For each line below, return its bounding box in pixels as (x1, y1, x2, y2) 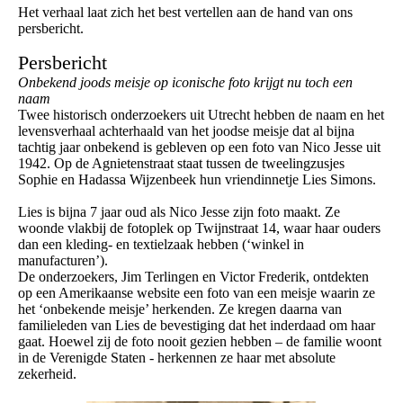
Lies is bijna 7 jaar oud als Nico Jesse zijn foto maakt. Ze (18, 204, 340, 220)
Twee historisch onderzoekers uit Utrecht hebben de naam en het (18, 107, 384, 123)
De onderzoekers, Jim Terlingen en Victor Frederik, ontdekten (18, 269, 369, 285)
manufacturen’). (18, 253, 108, 269)
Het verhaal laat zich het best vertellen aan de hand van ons (18, 4, 353, 21)
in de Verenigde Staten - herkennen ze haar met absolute (18, 350, 336, 366)
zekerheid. (18, 366, 76, 382)
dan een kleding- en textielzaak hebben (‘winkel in (18, 237, 304, 253)
